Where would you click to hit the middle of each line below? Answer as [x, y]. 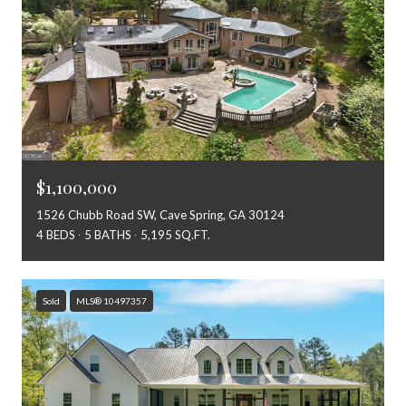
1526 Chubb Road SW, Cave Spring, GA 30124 [160, 215]
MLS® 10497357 [111, 301]
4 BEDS [56, 235]
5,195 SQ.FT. [175, 235]
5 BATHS [108, 235]
